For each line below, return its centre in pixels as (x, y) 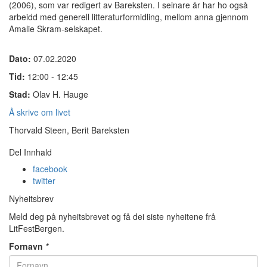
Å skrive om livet (40, 112)
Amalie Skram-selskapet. (57, 29)
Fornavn (27, 246)
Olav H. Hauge (60, 94)
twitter (44, 181)
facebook (50, 169)
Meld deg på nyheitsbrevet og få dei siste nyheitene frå (112, 216)
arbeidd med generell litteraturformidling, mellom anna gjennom (129, 17)
